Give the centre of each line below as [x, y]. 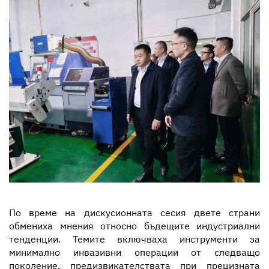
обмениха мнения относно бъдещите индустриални [134, 225]
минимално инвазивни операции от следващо [134, 252]
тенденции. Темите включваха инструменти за [134, 239]
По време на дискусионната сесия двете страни [134, 212]
